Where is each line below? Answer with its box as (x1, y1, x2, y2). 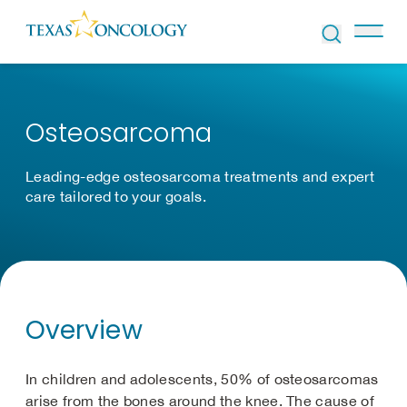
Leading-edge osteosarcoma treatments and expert (25, 168, 375, 184)
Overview (25, 313, 143, 348)
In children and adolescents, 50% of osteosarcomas (25, 371, 379, 387)
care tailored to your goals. (25, 188, 206, 204)
